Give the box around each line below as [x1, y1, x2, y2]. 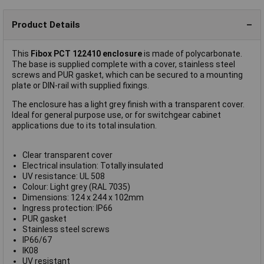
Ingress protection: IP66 [22, 203, 113, 213]
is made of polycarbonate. [142, 49, 242, 59]
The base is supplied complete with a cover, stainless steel [12, 60, 235, 70]
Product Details [12, 19, 80, 30]
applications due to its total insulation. [12, 121, 157, 131]
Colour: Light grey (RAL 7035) [22, 182, 130, 192]
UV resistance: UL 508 [22, 171, 105, 181]
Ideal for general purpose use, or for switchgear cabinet [12, 110, 221, 120]
